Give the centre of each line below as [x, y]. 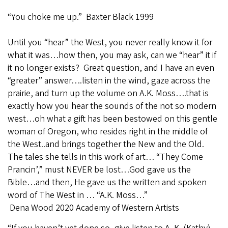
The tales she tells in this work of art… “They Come [105, 157]
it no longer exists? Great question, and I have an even [111, 68]
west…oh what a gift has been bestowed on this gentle [112, 119]
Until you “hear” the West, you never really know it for [110, 42]
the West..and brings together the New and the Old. [107, 144]
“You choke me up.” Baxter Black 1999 [81, 17]
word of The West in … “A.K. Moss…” [78, 195]
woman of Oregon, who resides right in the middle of [108, 131]
